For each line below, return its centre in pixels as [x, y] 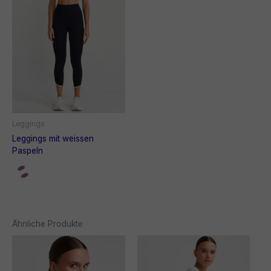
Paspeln [28, 150]
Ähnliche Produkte [47, 224]
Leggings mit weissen [53, 138]
